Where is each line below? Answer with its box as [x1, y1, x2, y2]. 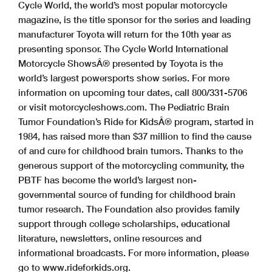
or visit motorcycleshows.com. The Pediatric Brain [18, 101, 229, 113]
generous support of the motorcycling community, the [18, 160, 244, 171]
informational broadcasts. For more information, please [18, 247, 249, 259]
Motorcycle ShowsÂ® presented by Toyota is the [18, 58, 223, 69]
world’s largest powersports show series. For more [18, 72, 229, 84]
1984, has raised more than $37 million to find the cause [18, 131, 251, 142]
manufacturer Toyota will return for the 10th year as [18, 29, 231, 40]
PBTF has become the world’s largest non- [18, 174, 197, 186]
